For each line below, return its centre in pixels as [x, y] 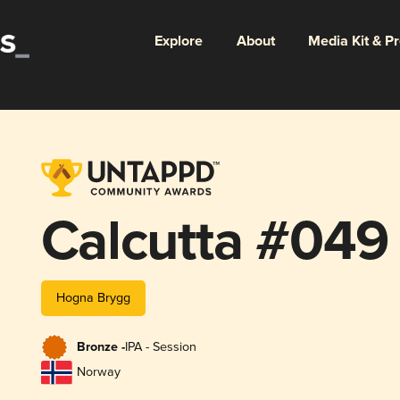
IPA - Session [160, 347]
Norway [98, 372]
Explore [178, 41]
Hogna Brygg [93, 297]
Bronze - [100, 348]
